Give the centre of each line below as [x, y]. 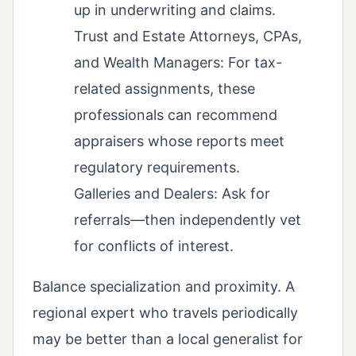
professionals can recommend [176, 114]
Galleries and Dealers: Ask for [172, 193]
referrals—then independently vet [188, 219]
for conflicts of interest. [154, 246]
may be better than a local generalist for [168, 339]
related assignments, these [164, 88]
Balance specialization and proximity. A [164, 286]
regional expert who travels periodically [165, 312]
